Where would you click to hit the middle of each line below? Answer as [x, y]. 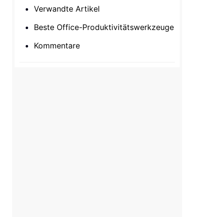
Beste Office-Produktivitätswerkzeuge [104, 27]
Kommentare [57, 46]
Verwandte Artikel [67, 9]
